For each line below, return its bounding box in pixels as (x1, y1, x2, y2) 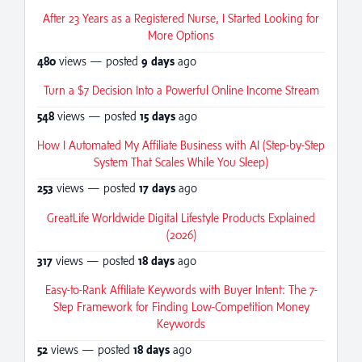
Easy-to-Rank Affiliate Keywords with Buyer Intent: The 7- (44, 283, 318, 297)
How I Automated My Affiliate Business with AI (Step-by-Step (37, 138, 325, 153)
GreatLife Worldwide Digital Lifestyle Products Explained (47, 210, 315, 225)
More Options (148, 27, 214, 42)
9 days (141, 53, 175, 68)
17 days (139, 181, 175, 196)
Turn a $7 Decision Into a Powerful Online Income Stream (43, 83, 319, 98)
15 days (140, 109, 175, 124)
